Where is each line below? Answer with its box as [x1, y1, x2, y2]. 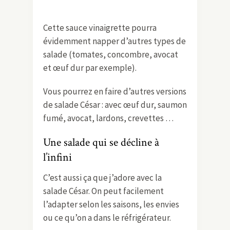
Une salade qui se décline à [43, 135, 159, 150]
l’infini [43, 149, 72, 165]
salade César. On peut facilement [43, 185, 164, 197]
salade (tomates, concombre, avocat [43, 48, 178, 60]
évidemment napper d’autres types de [43, 35, 186, 47]
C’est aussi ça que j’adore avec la [43, 171, 162, 183]
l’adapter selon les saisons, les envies [43, 198, 179, 210]
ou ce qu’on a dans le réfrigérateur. [43, 212, 171, 223]
